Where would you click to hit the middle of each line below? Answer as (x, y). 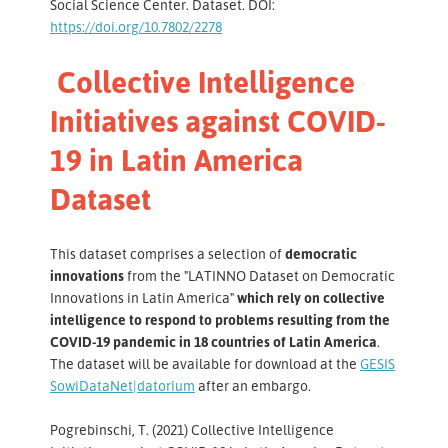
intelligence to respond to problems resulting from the (220, 320)
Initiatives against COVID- (218, 120)
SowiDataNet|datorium (122, 386)
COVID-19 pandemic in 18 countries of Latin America (213, 342)
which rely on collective (311, 298)
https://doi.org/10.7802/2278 (136, 26)
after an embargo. (253, 386)
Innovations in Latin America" (143, 298)
